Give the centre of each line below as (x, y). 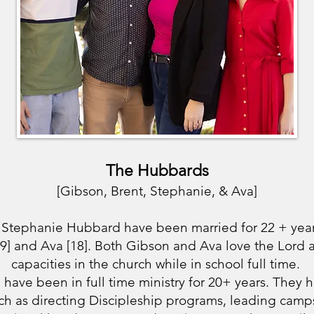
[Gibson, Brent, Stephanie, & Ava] (157, 191)
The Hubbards (157, 171)
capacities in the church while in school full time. (157, 264)
